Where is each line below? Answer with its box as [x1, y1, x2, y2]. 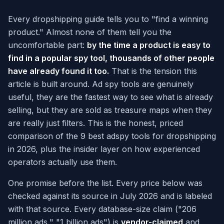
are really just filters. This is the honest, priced [8, 118, 183, 128]
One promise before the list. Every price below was [8, 178, 202, 188]
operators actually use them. [8, 157, 117, 167]
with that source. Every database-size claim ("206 [8, 204, 196, 214]
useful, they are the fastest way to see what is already [8, 92, 213, 102]
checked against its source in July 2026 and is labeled [8, 191, 212, 201]
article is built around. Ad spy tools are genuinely [8, 79, 193, 89]
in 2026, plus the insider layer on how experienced [8, 144, 200, 154]
